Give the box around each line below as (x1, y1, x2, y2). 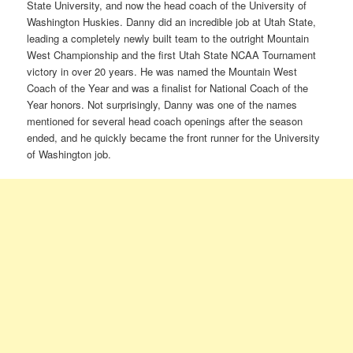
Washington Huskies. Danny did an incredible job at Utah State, (27, 13, 317, 29)
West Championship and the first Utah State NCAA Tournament (27, 46, 317, 62)
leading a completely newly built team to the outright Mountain (27, 30, 310, 46)
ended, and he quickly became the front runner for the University (27, 129, 321, 145)
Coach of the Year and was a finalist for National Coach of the (27, 80, 309, 95)
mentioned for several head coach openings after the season (27, 113, 303, 128)
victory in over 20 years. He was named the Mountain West (27, 63, 298, 79)
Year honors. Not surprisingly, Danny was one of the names (27, 96, 298, 112)
